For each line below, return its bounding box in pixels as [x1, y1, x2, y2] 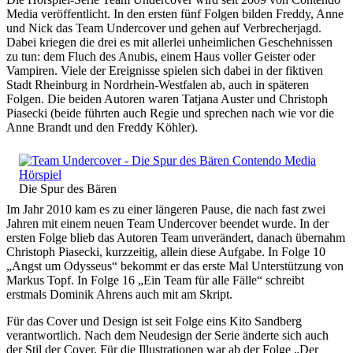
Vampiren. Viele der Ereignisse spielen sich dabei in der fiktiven [6, 63, 323, 77]
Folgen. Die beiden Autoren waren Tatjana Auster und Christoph [6, 91, 328, 106]
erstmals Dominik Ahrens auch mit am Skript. [6, 287, 232, 301]
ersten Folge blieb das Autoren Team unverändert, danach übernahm [6, 230, 345, 244]
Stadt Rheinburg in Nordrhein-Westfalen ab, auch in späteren [6, 77, 309, 91]
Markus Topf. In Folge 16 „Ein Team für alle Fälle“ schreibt [6, 273, 304, 287]
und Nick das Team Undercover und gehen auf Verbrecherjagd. [6, 20, 321, 35]
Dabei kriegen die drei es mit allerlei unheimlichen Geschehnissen [6, 35, 333, 49]
